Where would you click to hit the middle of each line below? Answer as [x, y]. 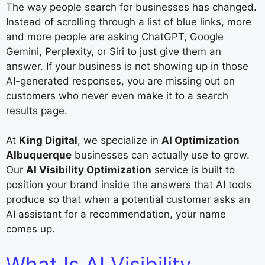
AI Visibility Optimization [89, 170]
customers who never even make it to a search [117, 96]
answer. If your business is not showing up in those [127, 66]
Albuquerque [39, 155]
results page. [37, 110]
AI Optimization [201, 140]
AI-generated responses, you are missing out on [120, 81]
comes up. [30, 229]
